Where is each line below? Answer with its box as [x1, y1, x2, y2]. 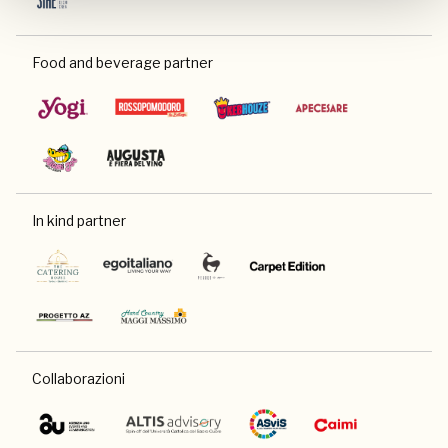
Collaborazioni [32, 370, 125, 388]
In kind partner [32, 212, 126, 230]
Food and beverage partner [32, 54, 213, 72]
